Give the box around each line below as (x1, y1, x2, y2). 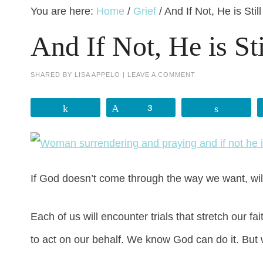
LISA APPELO (75, 71, 120, 79)
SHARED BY (31, 71, 75, 79)
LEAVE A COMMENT (127, 71, 195, 79)
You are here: (31, 5, 96, 18)
